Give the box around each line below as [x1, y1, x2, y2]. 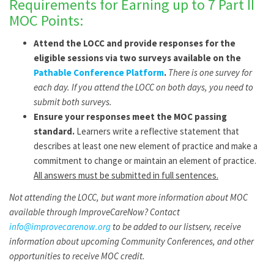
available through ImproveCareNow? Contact [9, 206, 180, 218]
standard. [34, 125, 75, 137]
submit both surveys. [34, 96, 112, 108]
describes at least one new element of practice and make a [34, 140, 257, 152]
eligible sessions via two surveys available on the [34, 52, 241, 64]
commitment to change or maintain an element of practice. [34, 155, 256, 166]
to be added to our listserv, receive [111, 221, 241, 232]
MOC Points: [9, 11, 83, 30]
